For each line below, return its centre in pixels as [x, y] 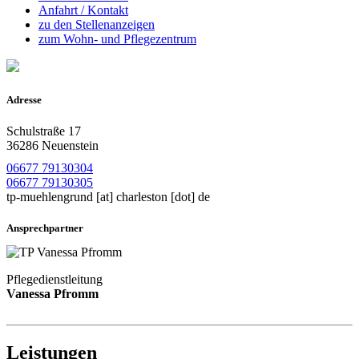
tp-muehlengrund [50, 196]
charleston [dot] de [163, 196]
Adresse [24, 99]
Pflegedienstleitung [54, 280]
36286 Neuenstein [52, 145]
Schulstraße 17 [44, 131]
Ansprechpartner [45, 228]
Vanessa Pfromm [52, 294]
